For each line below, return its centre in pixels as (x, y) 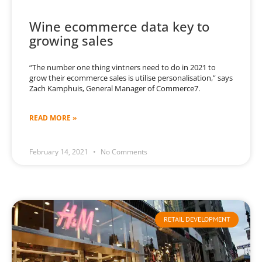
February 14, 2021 (60, 152)
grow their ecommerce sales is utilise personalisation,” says (131, 78)
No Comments (123, 152)
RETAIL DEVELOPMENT (197, 219)
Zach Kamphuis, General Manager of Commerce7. (115, 89)
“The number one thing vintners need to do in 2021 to (123, 68)
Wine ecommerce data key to (119, 27)
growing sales (71, 41)
